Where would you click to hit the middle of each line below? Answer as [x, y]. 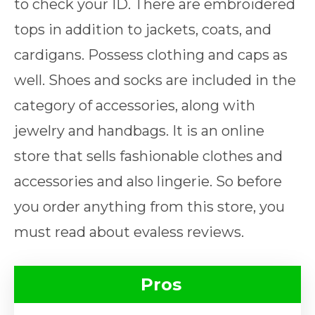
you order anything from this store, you [149, 206]
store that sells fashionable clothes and [148, 156]
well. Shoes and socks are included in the [155, 80]
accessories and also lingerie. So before [148, 181]
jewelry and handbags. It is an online [139, 130]
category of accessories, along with [135, 105]
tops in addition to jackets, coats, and [143, 29]
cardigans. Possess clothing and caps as [151, 54]
